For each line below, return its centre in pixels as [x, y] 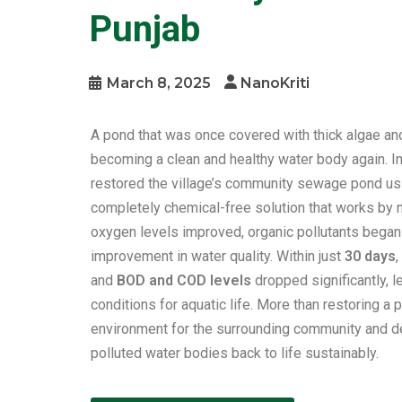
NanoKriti [275, 83]
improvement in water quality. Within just [218, 256]
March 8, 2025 [159, 83]
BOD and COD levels [184, 280]
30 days [370, 256]
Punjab [144, 29]
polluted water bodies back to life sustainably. [235, 353]
